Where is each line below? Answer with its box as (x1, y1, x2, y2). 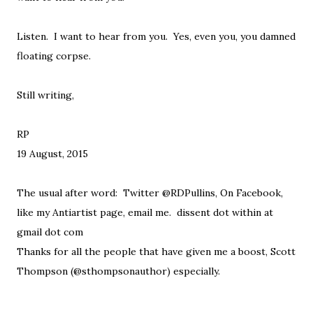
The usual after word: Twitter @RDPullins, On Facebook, (17, 187, 283, 200)
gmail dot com (17, 226, 83, 239)
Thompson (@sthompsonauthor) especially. (17, 265, 220, 278)
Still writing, (17, 89, 74, 102)
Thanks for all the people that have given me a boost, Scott (17, 245, 296, 259)
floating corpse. (17, 50, 91, 63)
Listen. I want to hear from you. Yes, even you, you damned (17, 30, 296, 43)
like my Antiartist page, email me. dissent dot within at (17, 206, 273, 219)
